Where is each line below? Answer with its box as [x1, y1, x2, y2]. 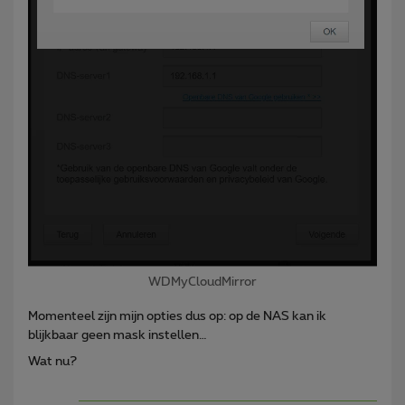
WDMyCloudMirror [148, 276, 257, 289]
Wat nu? [28, 355, 77, 369]
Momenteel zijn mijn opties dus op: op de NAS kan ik [28, 310, 326, 324]
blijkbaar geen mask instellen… [28, 329, 207, 343]
